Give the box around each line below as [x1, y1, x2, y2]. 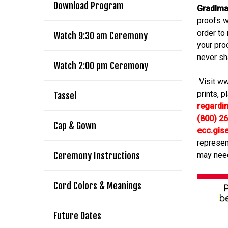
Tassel [53, 90, 76, 101]
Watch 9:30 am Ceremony [53, 30, 148, 41]
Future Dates [53, 210, 101, 221]
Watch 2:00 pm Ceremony [53, 60, 148, 71]
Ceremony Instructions [53, 150, 140, 161]
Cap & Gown [53, 120, 96, 131]
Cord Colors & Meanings [53, 180, 141, 191]
